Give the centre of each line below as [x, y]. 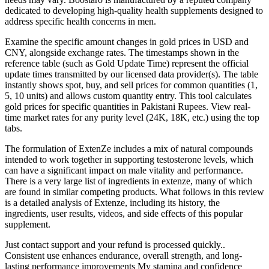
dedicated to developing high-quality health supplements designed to [134, 11]
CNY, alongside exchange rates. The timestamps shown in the [122, 53]
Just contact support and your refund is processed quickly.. [115, 245]
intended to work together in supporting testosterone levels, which [129, 160]
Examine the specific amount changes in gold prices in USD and [127, 42]
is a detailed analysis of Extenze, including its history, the [112, 203]
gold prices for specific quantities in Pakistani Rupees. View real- [128, 107]
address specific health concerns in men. [80, 22]
